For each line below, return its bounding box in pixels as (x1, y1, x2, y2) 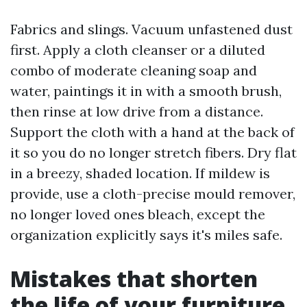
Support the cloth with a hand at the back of (10, 123, 295, 140)
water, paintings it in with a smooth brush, (10, 82, 282, 99)
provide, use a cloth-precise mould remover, (10, 185, 295, 202)
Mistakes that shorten (10, 264, 258, 293)
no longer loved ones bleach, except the (10, 206, 265, 223)
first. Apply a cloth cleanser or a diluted (10, 41, 265, 58)
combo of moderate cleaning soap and (10, 62, 257, 79)
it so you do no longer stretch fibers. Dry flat (10, 144, 297, 161)
